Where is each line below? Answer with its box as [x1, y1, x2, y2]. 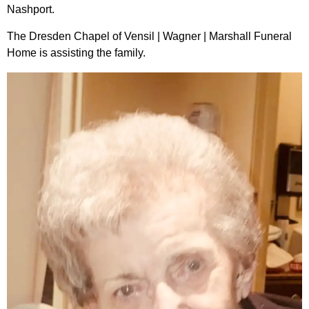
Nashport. [7, 3, 54, 16]
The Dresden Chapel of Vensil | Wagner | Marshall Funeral [7, 30, 292, 42]
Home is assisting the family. [7, 46, 146, 59]
